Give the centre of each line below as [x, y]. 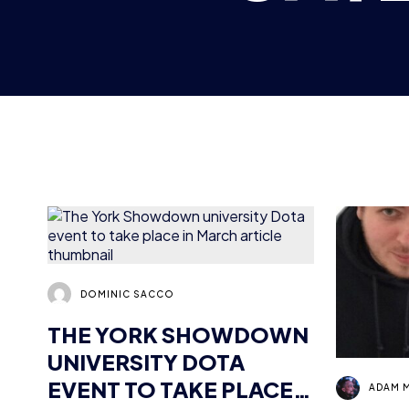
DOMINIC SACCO [128, 220]
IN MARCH [103, 344]
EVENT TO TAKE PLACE [171, 316]
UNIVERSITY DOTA [147, 289]
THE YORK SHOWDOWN [178, 262]
